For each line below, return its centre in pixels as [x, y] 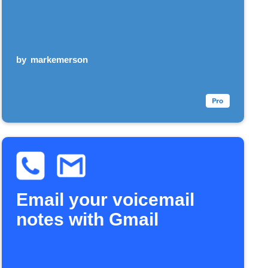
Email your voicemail [105, 199]
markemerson [60, 59]
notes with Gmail [87, 219]
